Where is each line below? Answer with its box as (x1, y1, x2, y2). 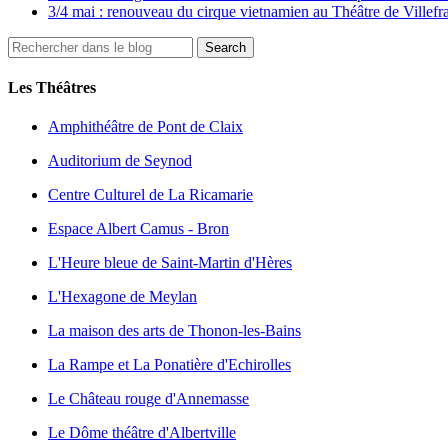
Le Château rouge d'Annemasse (48, 390, 249, 408)
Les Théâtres (8, 79, 96, 97)
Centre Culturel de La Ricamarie (48, 186, 253, 204)
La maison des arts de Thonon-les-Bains (48, 322, 301, 340)
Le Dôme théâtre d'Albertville (48, 424, 236, 442)
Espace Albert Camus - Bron (48, 220, 229, 238)
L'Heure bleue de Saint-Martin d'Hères (48, 254, 292, 272)
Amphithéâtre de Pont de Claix (48, 118, 243, 136)
